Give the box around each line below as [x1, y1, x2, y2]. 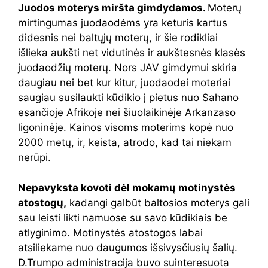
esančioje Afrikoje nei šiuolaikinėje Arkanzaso [18, 106, 236, 119]
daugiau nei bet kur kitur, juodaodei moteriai [18, 77, 230, 89]
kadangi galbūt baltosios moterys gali [66, 196, 249, 209]
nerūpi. [18, 151, 51, 164]
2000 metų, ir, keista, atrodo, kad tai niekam [18, 136, 232, 149]
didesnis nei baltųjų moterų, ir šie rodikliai [18, 32, 218, 44]
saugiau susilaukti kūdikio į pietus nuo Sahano [18, 92, 239, 104]
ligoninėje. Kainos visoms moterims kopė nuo [18, 121, 233, 134]
